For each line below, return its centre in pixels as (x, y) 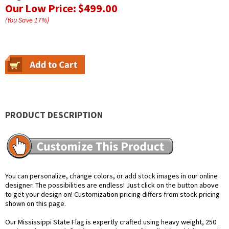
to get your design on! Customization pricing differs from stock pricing (112, 194)
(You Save (20, 20)
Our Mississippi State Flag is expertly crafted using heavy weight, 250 (111, 222)
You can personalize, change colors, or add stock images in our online (111, 176)
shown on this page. (36, 204)
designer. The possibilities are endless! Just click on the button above (112, 185)
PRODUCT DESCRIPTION (54, 115)
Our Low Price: (42, 8)
